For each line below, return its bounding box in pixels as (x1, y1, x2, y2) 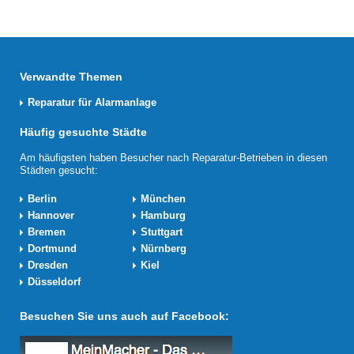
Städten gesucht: (20, 164, 98, 176)
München (141, 193, 186, 205)
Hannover (28, 209, 74, 221)
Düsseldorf (28, 276, 81, 288)
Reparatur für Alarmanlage (28, 96, 156, 108)
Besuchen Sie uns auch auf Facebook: (20, 310, 229, 322)
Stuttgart (141, 226, 183, 238)
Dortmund (28, 243, 77, 254)
